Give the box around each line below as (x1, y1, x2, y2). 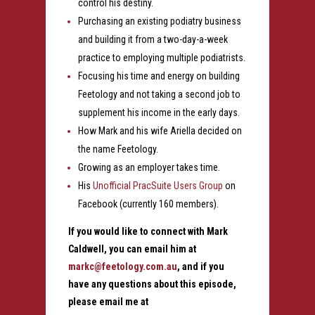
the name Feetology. (77, 143, 160, 155)
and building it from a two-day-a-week (77, 33, 228, 45)
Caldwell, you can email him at (67, 243, 196, 255)
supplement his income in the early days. (77, 106, 244, 118)
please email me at (67, 295, 148, 307)
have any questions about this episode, (67, 278, 236, 290)
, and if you (176, 260, 224, 272)
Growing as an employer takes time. (77, 161, 222, 173)
